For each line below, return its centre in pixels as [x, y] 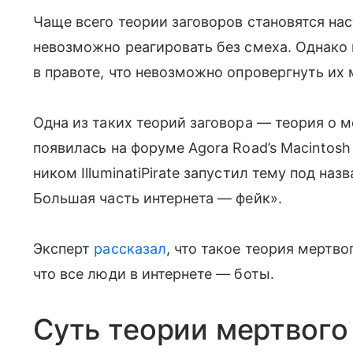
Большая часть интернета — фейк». [158, 198]
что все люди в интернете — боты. [154, 274]
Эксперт [64, 249]
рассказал [130, 249]
